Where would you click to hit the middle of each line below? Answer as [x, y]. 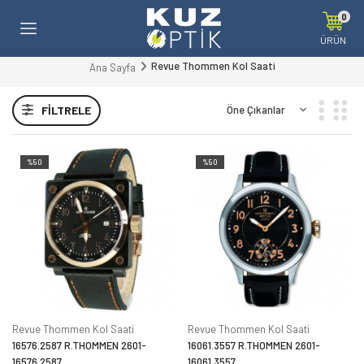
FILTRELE [66, 110]
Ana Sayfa [112, 67]
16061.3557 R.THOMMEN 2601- [254, 345]
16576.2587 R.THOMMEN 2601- [79, 345]
